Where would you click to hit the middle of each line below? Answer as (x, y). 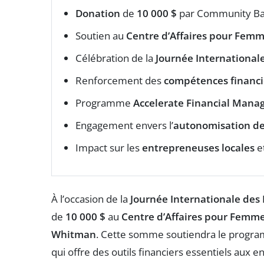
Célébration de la (115, 58)
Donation (98, 13)
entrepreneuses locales (198, 147)
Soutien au (101, 35)
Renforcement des (120, 80)
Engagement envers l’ (124, 125)
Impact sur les (109, 147)
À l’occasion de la (91, 199)
